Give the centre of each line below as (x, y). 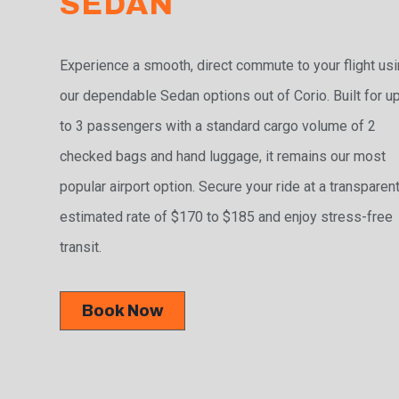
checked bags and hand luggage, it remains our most (223, 157)
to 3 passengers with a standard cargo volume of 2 (218, 126)
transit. (81, 248)
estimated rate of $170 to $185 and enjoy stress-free (227, 217)
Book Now (123, 311)
